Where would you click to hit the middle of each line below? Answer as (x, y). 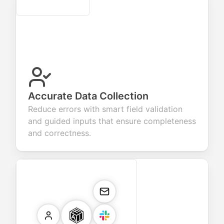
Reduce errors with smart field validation (105, 109)
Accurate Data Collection (88, 96)
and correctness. (59, 133)
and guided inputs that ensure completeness (112, 121)
